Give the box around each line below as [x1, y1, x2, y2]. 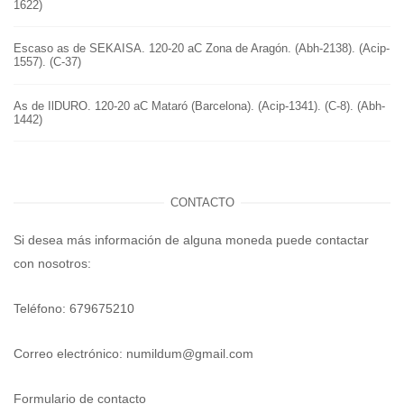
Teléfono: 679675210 [14, 300, 134, 316]
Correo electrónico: [14, 345, 126, 361]
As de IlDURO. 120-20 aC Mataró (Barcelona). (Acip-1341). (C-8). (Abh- [14, 98, 385, 113]
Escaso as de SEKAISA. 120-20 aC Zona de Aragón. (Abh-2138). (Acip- [14, 41, 390, 56]
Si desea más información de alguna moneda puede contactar [14, 232, 369, 247]
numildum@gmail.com [126, 345, 253, 361]
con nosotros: [14, 255, 91, 271]
